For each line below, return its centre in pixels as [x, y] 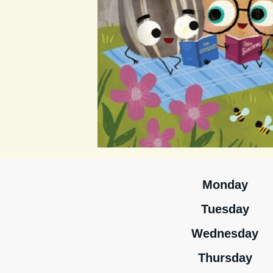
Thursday [225, 258]
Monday [225, 185]
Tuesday [225, 209]
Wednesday [225, 233]
